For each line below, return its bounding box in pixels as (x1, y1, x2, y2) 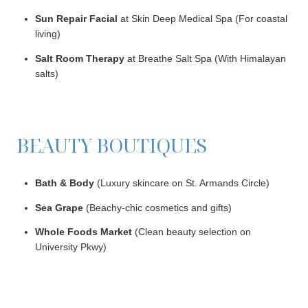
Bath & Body (34, 177, 94, 189)
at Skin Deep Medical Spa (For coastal (117, 13, 287, 25)
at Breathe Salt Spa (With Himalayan (124, 52, 286, 64)
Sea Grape (34, 201, 83, 213)
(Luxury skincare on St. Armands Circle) (93, 177, 269, 189)
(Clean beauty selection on (131, 226, 251, 238)
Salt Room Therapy (34, 52, 124, 64)
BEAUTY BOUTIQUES (16, 131, 207, 158)
